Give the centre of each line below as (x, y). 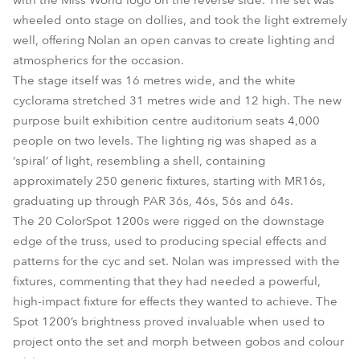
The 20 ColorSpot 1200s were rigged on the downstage (169, 221)
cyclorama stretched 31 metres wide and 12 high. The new (177, 100)
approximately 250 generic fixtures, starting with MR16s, (169, 181)
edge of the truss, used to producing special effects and (170, 241)
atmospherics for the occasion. (98, 60)
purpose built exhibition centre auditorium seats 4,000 (166, 121)
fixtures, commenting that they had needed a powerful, (167, 281)
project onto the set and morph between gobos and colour (178, 342)
